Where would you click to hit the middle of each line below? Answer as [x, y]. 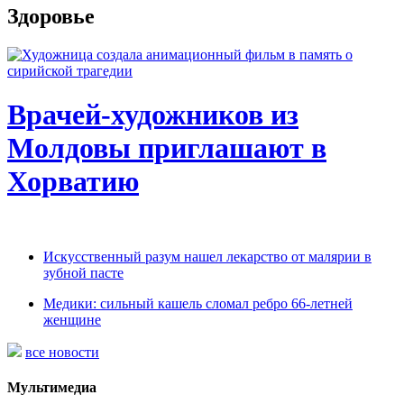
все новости [62, 352]
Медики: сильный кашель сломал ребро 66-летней [198, 303]
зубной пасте [83, 272]
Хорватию [73, 182]
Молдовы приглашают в [167, 148]
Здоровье [51, 16]
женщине [72, 319]
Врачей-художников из [153, 115]
